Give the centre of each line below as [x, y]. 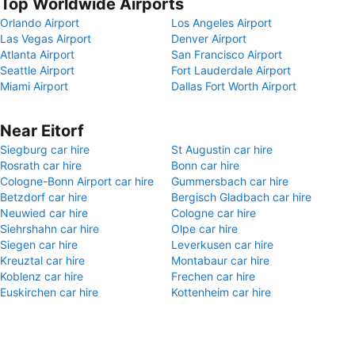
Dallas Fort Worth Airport [234, 86]
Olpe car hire [204, 229]
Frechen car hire [213, 276]
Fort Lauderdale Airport [231, 70]
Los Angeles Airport [221, 23]
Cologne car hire [214, 213]
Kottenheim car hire [221, 292]
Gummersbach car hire [230, 181]
